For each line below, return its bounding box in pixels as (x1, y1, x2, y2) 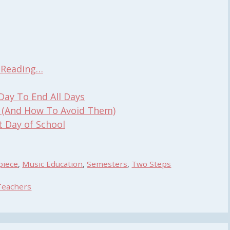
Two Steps (131, 159, 171, 169)
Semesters (87, 159, 128, 169)
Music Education (22, 159, 83, 169)
